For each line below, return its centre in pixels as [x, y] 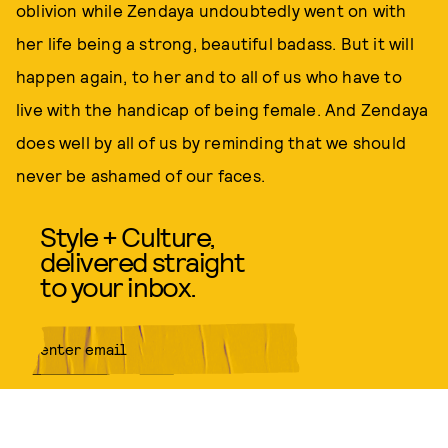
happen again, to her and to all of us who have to [209, 76]
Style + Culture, [127, 236]
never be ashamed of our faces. [140, 175]
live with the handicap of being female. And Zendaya [222, 109]
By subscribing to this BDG [93, 440]
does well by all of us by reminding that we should [211, 142]
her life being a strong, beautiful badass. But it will [215, 43]
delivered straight [142, 261]
